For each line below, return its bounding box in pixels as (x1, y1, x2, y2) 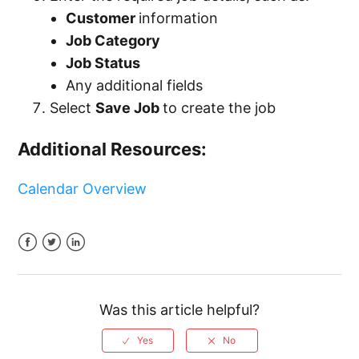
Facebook (18, 252, 86, 270)
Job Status (66, 54, 141, 72)
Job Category (66, 32, 161, 50)
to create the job (163, 99, 276, 117)
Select (50, 99, 96, 117)
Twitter (42, 252, 91, 270)
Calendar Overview (18, 180, 147, 198)
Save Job (95, 99, 163, 117)
